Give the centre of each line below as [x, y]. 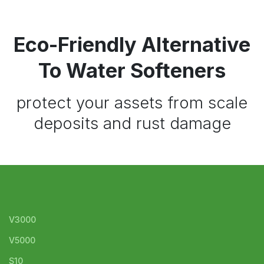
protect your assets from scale [132, 103]
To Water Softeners [132, 71]
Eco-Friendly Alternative [132, 45]
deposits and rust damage [132, 124]
